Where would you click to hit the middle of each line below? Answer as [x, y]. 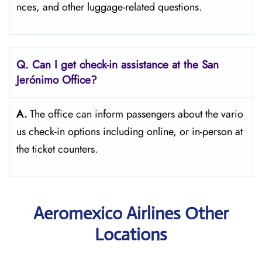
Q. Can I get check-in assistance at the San [118, 65]
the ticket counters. [57, 149]
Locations [131, 234]
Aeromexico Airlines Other [131, 213]
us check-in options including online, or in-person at [130, 132]
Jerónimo [37, 80]
